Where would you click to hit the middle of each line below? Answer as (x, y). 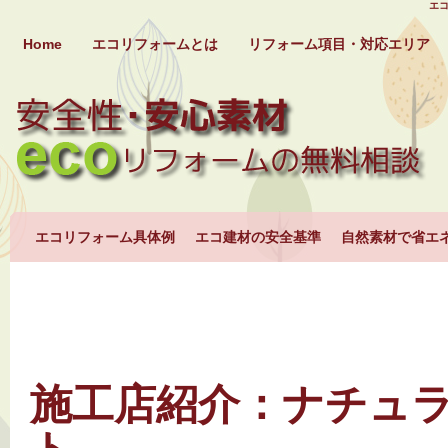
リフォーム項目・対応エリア (339, 44)
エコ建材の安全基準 (258, 237)
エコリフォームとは (155, 44)
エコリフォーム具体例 (105, 237)
